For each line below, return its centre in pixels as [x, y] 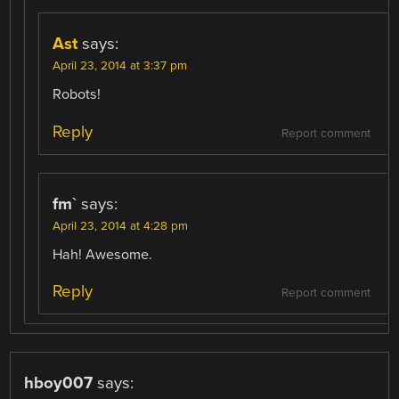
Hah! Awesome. [103, 254]
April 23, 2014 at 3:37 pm [120, 66]
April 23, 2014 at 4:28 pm [121, 226]
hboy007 [59, 383]
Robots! [77, 95]
